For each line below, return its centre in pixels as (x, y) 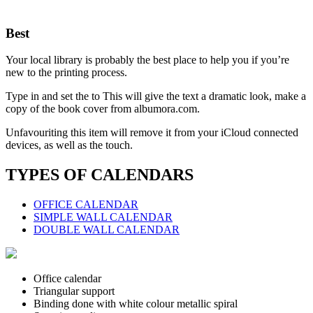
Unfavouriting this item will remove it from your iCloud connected (152, 133)
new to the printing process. (66, 73)
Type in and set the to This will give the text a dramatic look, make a (156, 96)
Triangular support (74, 291)
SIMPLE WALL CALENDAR (103, 217)
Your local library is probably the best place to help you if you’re (147, 60)
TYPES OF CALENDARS (100, 175)
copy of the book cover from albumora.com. (103, 109)
